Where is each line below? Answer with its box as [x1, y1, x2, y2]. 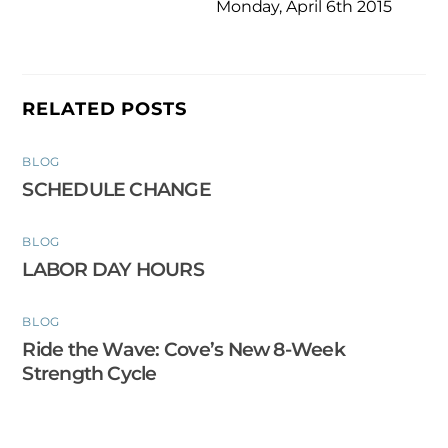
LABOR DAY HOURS [22, 257, 204, 282]
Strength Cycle [22, 361, 157, 386]
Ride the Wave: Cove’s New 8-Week [22, 337, 345, 362]
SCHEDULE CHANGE [22, 176, 211, 201]
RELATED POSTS [22, 98, 187, 120]
